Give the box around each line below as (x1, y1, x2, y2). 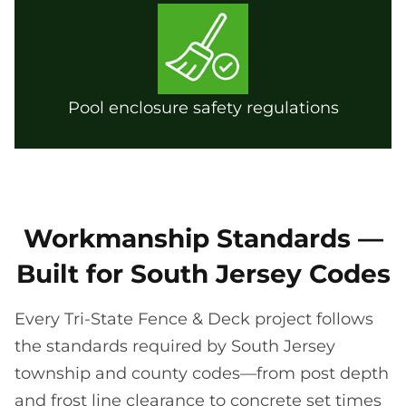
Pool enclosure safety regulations (67, 97, 339, 118)
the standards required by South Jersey (14, 335, 335, 356)
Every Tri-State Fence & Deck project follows (14, 308, 373, 329)
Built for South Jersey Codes (15, 257, 391, 289)
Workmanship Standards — (23, 222, 383, 254)
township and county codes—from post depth (14, 362, 389, 383)
